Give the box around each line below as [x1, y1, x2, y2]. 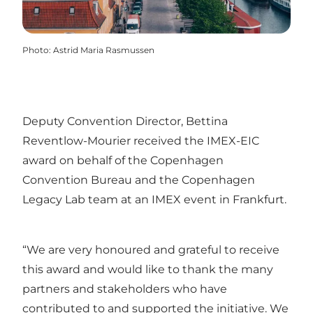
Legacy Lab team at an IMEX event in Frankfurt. [22, 192, 286, 206]
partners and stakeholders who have [22, 282, 227, 296]
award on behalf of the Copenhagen [22, 153, 224, 167]
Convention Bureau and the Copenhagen [22, 173, 255, 187]
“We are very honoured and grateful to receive [22, 242, 279, 256]
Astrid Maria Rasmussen [53, 44, 154, 55]
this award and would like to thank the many [22, 262, 273, 276]
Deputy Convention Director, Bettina [22, 114, 228, 128]
